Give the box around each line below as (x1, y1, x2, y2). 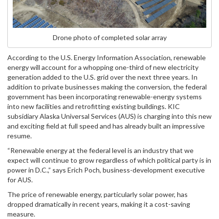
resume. (7, 131, 32, 140)
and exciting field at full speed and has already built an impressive (7, 122, 205, 131)
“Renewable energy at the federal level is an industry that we (7, 146, 194, 155)
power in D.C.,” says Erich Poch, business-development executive (7, 166, 205, 175)
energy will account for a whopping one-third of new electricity (7, 63, 198, 72)
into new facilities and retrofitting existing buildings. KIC (7, 102, 180, 111)
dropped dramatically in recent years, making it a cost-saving (7, 200, 190, 209)
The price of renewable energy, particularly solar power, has (7, 190, 188, 199)
